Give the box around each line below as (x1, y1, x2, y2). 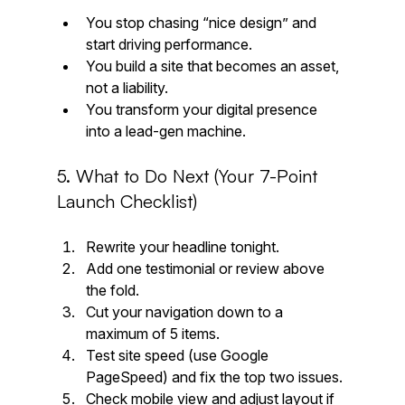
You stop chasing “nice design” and (85, 13, 320, 32)
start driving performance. (85, 34, 252, 53)
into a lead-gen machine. (85, 121, 246, 140)
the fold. (85, 280, 139, 299)
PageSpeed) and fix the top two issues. (85, 367, 343, 386)
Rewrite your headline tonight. (85, 237, 279, 256)
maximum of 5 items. (85, 324, 220, 343)
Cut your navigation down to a (85, 302, 287, 321)
